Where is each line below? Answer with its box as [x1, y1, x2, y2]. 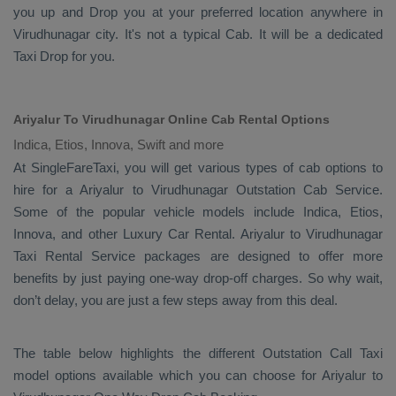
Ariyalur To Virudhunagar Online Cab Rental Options [13, 112, 330, 126]
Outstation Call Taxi [262, 346, 383, 361]
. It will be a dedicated [249, 27, 384, 42]
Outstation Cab [235, 182, 327, 197]
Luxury [122, 226, 168, 241]
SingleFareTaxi [31, 160, 117, 175]
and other [56, 226, 123, 241]
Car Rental [168, 226, 232, 241]
